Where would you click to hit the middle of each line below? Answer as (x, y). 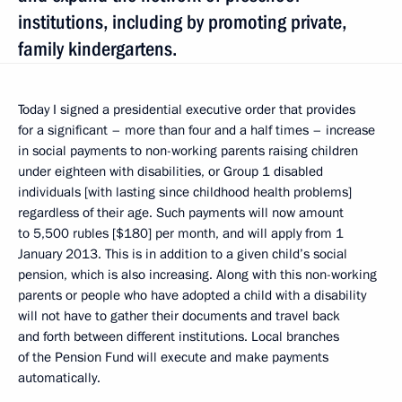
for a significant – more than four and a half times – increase (197, 130)
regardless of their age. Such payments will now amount (181, 213)
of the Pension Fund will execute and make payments (173, 357)
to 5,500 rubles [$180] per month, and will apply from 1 (181, 233)
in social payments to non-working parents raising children (188, 151)
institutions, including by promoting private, (182, 22)
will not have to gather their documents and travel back (179, 316)
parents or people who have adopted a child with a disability (192, 295)
